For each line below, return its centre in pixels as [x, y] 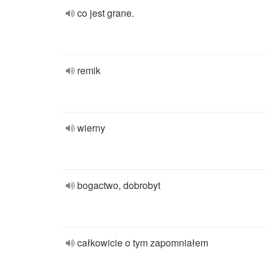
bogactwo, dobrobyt [119, 185]
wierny [91, 128]
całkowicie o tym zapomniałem [143, 243]
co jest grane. [106, 13]
